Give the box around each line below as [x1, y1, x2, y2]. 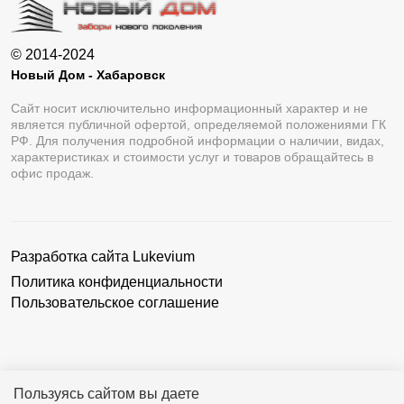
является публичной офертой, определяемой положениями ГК [11, 117, 386, 133]
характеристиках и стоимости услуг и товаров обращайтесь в [11, 150, 373, 165]
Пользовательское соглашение [11, 295, 219, 311]
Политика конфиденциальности [11, 274, 223, 290]
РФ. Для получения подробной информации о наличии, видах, [11, 133, 384, 149]
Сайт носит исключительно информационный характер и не [11, 101, 368, 116]
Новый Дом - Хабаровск [11, 68, 165, 83]
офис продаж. [11, 166, 94, 181]
